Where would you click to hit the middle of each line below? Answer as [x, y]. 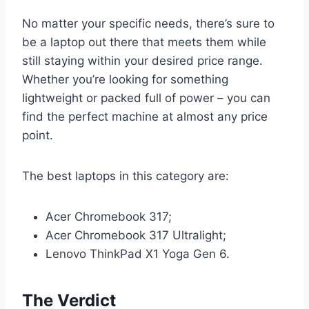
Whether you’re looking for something [125, 79]
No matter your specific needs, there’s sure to [148, 23]
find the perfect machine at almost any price [145, 116]
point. [38, 135]
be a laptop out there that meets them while [144, 42]
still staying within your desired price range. [142, 60]
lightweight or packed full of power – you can [146, 98]
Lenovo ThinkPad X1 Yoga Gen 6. [138, 253]
